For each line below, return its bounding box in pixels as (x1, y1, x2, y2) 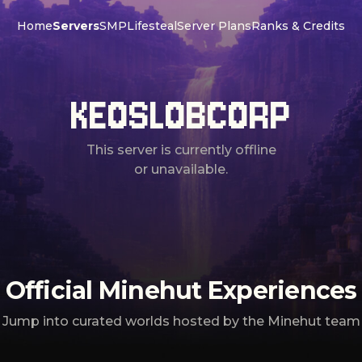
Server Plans (177, 19, 251, 33)
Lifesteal (127, 19, 177, 33)
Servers (53, 19, 99, 33)
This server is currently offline (86, 142, 276, 158)
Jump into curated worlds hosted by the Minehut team (2, 314, 360, 329)
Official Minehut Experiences (5, 276, 357, 305)
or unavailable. (134, 162, 228, 177)
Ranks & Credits (251, 19, 345, 33)
